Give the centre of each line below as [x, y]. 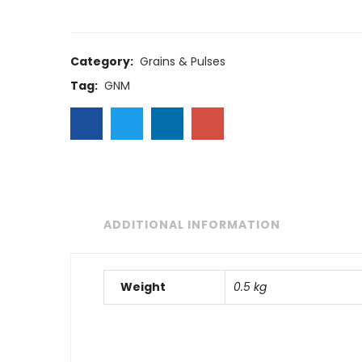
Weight [143, 287]
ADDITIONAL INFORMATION [192, 225]
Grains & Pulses [183, 62]
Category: [103, 62]
